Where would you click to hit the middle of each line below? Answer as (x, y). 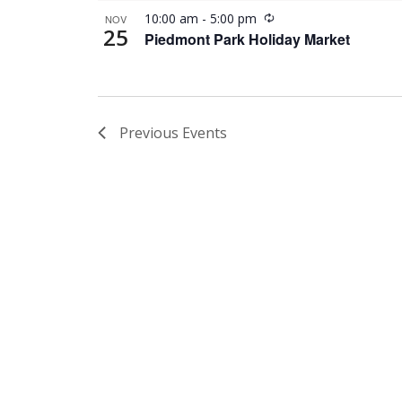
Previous (151, 132)
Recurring (301, 17)
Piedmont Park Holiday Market (247, 39)
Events (205, 132)
